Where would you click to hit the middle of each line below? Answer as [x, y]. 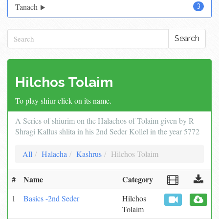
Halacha [54, 154]
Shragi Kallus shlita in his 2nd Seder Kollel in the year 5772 [107, 131]
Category [138, 179]
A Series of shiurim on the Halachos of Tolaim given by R [105, 120]
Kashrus [89, 154]
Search [187, 38]
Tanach [27, 7]
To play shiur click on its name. [63, 100]
